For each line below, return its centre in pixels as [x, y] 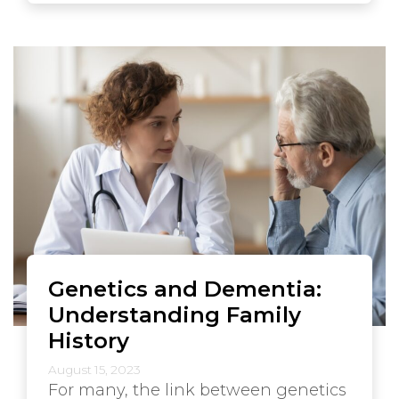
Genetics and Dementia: [185, 288]
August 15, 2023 [94, 369]
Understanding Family [175, 314]
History [89, 340]
